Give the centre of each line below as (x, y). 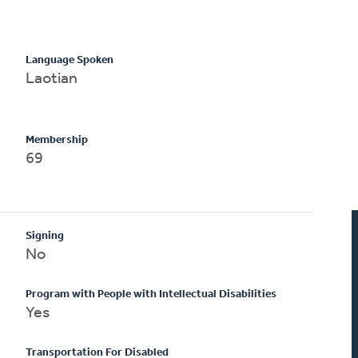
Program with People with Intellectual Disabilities (151, 294)
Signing (45, 236)
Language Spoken (70, 60)
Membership (57, 140)
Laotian (52, 79)
